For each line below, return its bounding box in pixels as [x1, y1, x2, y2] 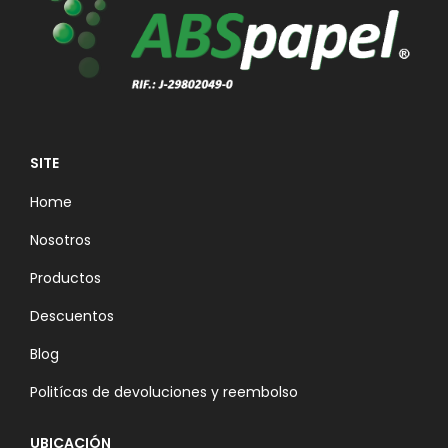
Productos [30, 267, 101, 288]
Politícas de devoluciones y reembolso [30, 381, 298, 402]
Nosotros [30, 229, 91, 250]
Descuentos [30, 305, 114, 326]
